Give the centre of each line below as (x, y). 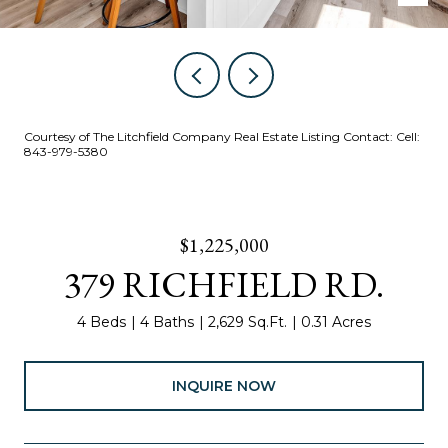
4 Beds (101, 322)
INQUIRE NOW (224, 385)
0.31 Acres (336, 322)
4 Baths (167, 322)
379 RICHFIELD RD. (224, 284)
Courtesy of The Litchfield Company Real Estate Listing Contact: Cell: (222, 136)
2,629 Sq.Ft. (247, 322)
